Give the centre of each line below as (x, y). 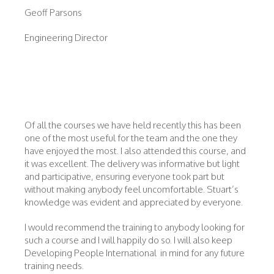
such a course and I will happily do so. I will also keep (128, 240)
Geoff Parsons (53, 13)
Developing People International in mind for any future (135, 253)
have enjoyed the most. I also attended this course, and (135, 151)
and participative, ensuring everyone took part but (124, 176)
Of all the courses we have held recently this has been (133, 125)
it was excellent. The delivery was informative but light (132, 164)
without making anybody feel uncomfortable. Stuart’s (131, 189)
